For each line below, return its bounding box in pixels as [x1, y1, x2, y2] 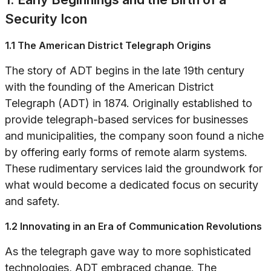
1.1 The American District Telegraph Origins [5, 39, 211, 52]
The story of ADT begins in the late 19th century [5, 64, 244, 77]
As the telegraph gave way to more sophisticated [5, 245, 251, 258]
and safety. [5, 195, 60, 208]
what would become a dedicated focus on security [5, 178, 258, 192]
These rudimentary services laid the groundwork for [5, 162, 263, 175]
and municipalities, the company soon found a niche [5, 129, 264, 143]
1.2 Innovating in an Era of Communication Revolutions [5, 220, 262, 233]
